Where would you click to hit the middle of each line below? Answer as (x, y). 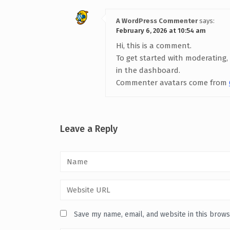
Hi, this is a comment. (154, 45)
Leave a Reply (89, 129)
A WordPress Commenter (157, 21)
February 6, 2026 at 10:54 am (161, 30)
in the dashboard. (148, 70)
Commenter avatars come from (172, 82)
